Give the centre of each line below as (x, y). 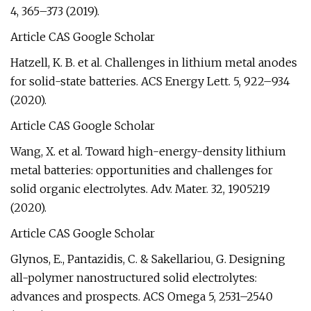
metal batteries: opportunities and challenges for (142, 170)
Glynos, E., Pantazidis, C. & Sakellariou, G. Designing (148, 259)
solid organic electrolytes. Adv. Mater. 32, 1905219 (140, 189)
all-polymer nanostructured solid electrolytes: (134, 278)
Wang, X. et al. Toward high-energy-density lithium (148, 151)
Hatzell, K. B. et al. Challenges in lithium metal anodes (154, 62)
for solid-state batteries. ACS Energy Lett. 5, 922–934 (150, 81)
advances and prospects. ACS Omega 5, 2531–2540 (142, 296)
